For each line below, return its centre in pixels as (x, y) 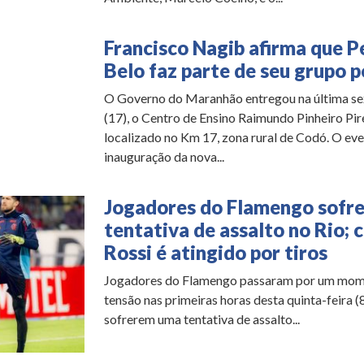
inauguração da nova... (164, 157)
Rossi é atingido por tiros (215, 253)
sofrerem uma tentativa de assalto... (201, 319)
